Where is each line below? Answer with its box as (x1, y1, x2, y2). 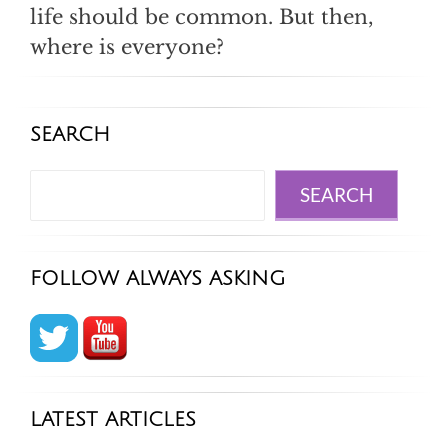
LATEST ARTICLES (30, 409, 196, 432)
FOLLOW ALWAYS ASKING (30, 268, 285, 291)
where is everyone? (30, 35, 224, 60)
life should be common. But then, (30, 5, 373, 30)
